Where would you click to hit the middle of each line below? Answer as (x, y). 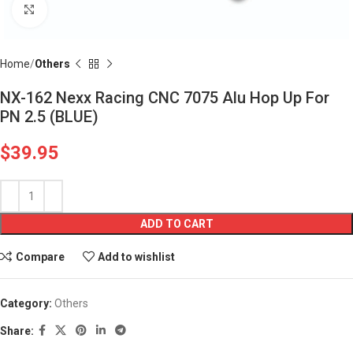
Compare (40, 256)
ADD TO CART (176, 224)
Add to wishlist (137, 256)
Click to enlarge (85, 9)
